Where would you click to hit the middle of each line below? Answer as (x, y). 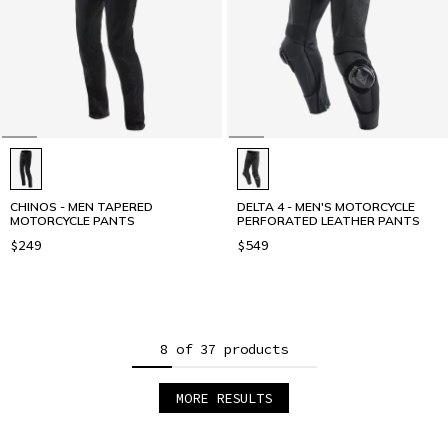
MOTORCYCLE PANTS (72, 220)
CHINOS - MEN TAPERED (81, 206)
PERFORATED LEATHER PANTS (328, 220)
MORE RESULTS (224, 397)
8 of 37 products (224, 348)
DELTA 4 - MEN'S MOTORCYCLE (325, 206)
